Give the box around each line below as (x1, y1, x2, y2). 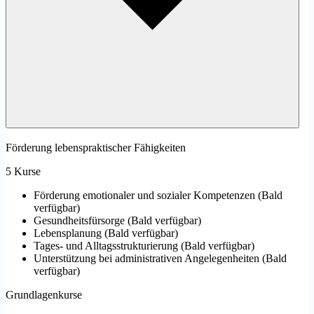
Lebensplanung (34, 227, 102, 240)
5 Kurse (6, 165, 41, 178)
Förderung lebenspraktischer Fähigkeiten (6, 142, 186, 154)
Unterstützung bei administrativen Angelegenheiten (34, 252, 259, 265)
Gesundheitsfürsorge (34, 214, 125, 227)
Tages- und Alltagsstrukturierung (34, 240, 178, 252)
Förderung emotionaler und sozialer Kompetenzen (34, 189, 255, 202)
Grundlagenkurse (6, 289, 82, 301)
